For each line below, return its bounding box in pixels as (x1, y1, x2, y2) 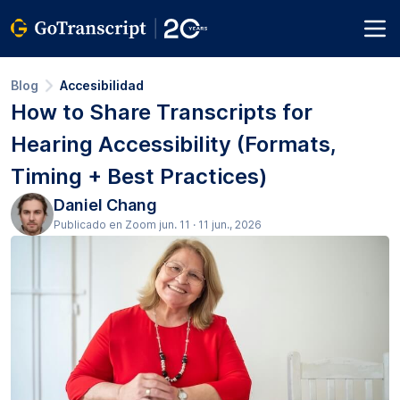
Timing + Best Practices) (11, 163, 267, 189)
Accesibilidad (60, 78, 144, 93)
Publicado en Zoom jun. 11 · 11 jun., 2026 (54, 218, 262, 231)
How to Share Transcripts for (11, 99, 312, 125)
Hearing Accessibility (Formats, (11, 131, 336, 157)
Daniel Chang (54, 196, 157, 214)
